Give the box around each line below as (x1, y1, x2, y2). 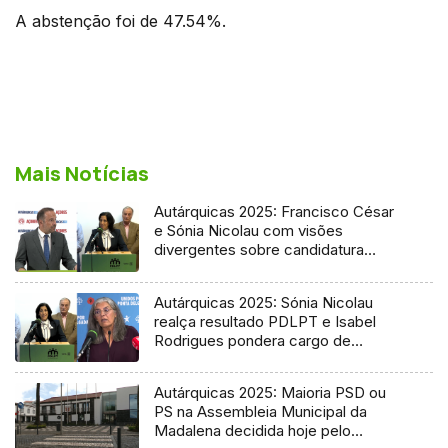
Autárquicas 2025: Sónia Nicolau (154, 292, 374, 312)
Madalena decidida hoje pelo (154, 421, 352, 441)
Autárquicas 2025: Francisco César (154, 201, 395, 221)
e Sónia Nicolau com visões (154, 220, 344, 240)
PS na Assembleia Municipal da (154, 402, 368, 422)
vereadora (154, 349, 225, 369)
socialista (154, 258, 219, 278)
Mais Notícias (15, 159, 149, 187)
